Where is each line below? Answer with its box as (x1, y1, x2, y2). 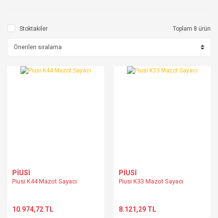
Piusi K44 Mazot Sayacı (12, 177, 77, 185)
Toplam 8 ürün (173, 25, 211, 32)
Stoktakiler (19, 25, 48, 32)
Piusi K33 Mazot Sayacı (119, 177, 183, 185)
